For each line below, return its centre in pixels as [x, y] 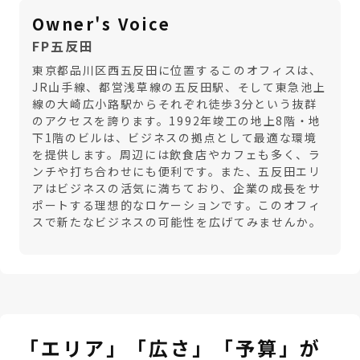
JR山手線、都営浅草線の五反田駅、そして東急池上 [179, 87]
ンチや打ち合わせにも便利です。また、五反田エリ [177, 171]
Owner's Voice [102, 24]
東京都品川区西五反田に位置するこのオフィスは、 [177, 70]
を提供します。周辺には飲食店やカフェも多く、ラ [177, 154]
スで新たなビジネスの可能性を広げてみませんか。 [177, 222]
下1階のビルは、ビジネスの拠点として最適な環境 [175, 137]
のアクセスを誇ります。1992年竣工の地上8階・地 [177, 121]
